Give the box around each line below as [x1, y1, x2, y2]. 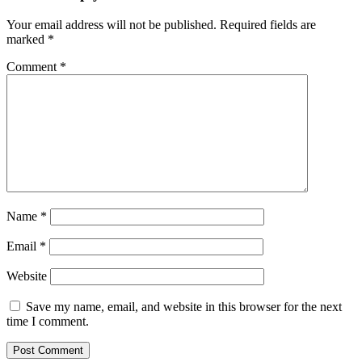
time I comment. [6, 314, 89, 328]
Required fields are [220, 17, 316, 32]
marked [6, 32, 48, 46]
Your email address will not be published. [6, 17, 217, 32]
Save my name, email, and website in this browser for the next [26, 299, 342, 314]
